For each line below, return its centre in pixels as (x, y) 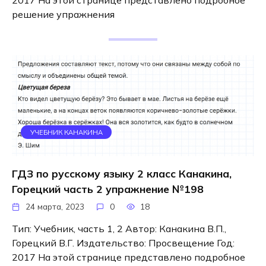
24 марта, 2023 (55, 206)
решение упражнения (63, 15)
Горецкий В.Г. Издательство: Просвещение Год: (123, 243)
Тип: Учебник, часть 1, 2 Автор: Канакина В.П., (119, 228)
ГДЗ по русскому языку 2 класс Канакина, (122, 173)
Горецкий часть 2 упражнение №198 (108, 189)
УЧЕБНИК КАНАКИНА (66, 132)
